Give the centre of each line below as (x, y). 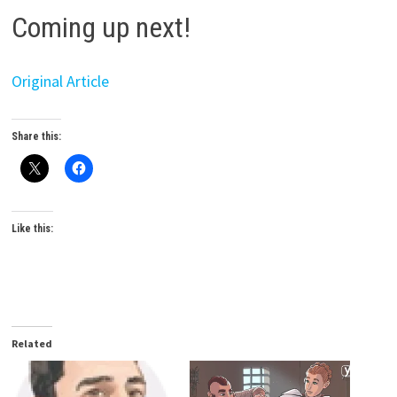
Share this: (36, 136)
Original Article (60, 81)
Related (31, 343)
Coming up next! (101, 27)
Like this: (32, 228)
